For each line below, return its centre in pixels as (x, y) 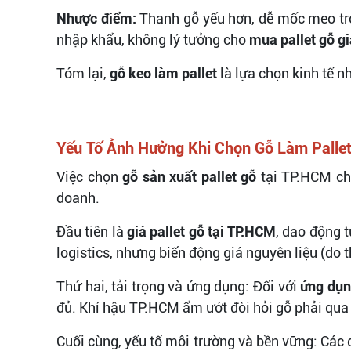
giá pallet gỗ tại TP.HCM (201, 231)
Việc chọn (89, 176)
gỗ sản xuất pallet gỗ (189, 176)
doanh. (78, 197)
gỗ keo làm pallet (163, 73)
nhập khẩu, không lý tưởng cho (153, 39)
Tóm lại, (83, 73)
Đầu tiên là (92, 231)
